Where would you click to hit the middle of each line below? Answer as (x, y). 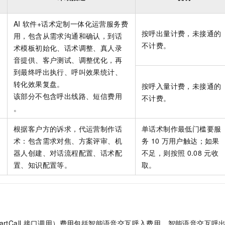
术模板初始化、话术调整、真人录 (68, 47)
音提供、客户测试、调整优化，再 (68, 60)
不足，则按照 (163, 152)
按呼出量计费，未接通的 (182, 33)
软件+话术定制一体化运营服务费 (75, 23)
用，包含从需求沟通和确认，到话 (68, 35)
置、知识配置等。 (43, 164)
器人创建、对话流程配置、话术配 (68, 152)
